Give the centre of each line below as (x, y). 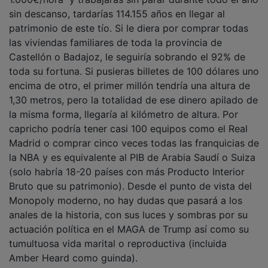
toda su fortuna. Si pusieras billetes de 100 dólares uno (134, 63)
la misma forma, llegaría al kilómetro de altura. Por (124, 106)
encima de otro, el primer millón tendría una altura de (130, 77)
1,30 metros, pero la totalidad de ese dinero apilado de (133, 92)
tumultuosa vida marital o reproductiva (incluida (118, 235)
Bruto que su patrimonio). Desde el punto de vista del (130, 178)
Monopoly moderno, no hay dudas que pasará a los (126, 192)
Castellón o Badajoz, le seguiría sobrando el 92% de (127, 49)
